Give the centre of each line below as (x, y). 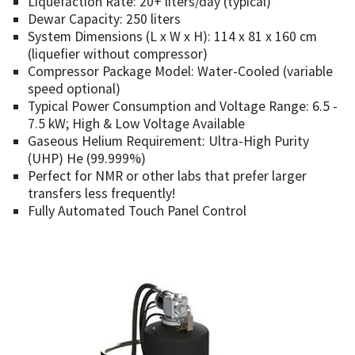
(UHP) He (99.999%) (87, 159)
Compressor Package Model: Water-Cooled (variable (180, 72)
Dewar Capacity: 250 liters (104, 19)
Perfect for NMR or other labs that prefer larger (167, 176)
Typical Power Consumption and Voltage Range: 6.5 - (183, 107)
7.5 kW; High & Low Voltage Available (136, 124)
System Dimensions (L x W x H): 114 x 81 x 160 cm (172, 37)
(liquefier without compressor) (118, 54)
